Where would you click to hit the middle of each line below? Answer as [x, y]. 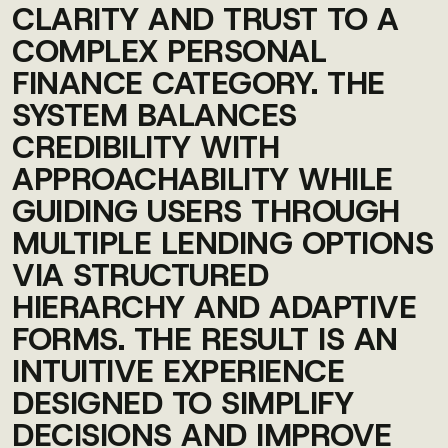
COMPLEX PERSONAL [169, 51]
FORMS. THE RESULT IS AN [205, 339]
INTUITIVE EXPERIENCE [178, 371]
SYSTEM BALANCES [154, 115]
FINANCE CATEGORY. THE [198, 83]
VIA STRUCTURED [140, 275]
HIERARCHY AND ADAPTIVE [214, 307]
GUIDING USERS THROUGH [206, 211]
